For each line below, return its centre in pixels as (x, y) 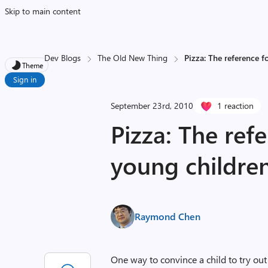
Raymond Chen (168, 216)
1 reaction (236, 106)
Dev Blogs (63, 58)
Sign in (25, 79)
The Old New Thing (133, 58)
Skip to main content (43, 11)
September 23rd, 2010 (152, 106)
